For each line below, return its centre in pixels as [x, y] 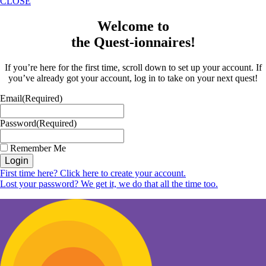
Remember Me [38, 148]
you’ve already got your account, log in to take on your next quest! [133, 78]
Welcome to [133, 26]
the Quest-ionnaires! [133, 42]
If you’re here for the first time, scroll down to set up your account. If [133, 68]
